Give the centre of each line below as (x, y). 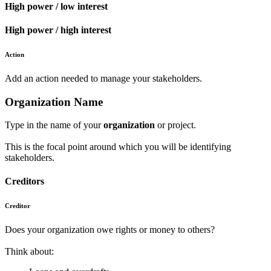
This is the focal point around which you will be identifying (118, 147)
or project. (177, 125)
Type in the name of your (54, 125)
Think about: (29, 252)
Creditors (24, 181)
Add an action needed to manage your (79, 78)
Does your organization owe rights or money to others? (110, 230)
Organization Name (54, 102)
